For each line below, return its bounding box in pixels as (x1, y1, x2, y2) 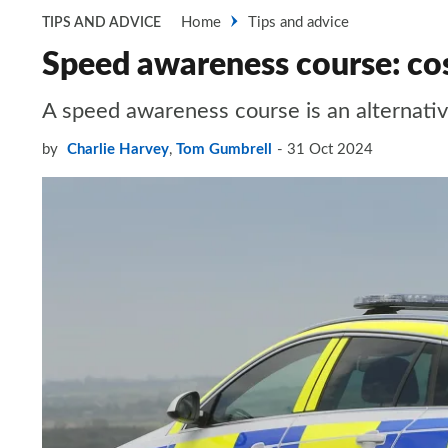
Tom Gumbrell (176, 142, 272, 157)
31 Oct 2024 (287, 142, 373, 157)
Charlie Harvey (67, 142, 169, 157)
